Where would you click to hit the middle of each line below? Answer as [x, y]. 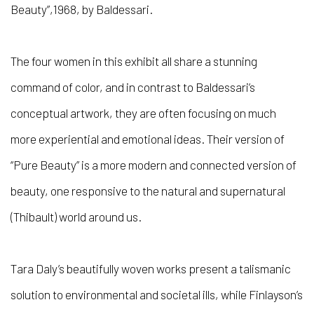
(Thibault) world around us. [76, 216]
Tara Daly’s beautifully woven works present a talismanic [151, 268]
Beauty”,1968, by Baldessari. [82, 9]
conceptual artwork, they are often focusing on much [143, 112]
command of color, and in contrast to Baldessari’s [133, 87]
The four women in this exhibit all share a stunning [134, 61]
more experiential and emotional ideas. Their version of [148, 138]
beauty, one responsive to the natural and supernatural [148, 190]
